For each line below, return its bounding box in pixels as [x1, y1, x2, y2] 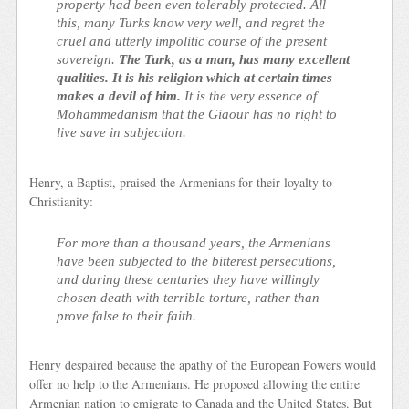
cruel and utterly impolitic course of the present [57, 33, 328, 49]
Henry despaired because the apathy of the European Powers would [29, 356, 377, 374]
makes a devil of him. [57, 88, 182, 104]
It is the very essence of [181, 88, 318, 104]
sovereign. [57, 51, 120, 68]
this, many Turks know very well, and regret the [57, 15, 326, 31]
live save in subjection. [57, 124, 187, 141]
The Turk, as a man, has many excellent [119, 51, 351, 68]
